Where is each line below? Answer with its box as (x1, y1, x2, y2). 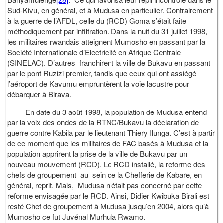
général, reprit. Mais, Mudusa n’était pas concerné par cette (7, 179, 202, 190)
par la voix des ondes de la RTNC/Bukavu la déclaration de (7, 116, 199, 127)
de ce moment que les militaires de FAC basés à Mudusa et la (7, 137, 209, 148)
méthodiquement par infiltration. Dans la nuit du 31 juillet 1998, (7, 25, 208, 36)
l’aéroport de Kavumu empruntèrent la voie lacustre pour (7, 78, 190, 89)
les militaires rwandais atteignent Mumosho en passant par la (7, 36, 206, 47)
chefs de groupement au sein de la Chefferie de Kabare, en (7, 169, 202, 180)
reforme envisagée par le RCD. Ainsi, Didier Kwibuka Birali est (7, 190, 210, 201)
